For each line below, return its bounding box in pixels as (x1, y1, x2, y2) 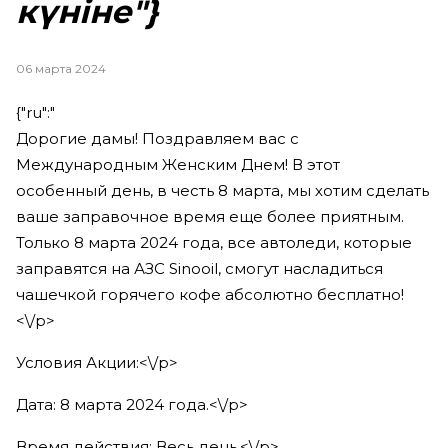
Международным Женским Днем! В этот (16, 155, 340, 174)
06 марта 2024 (16, 61, 106, 76)
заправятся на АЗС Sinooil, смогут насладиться (16, 259, 383, 278)
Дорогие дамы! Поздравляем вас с (16, 129, 299, 148)
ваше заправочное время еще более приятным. (16, 207, 404, 226)
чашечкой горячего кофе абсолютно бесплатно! (16, 285, 404, 304)
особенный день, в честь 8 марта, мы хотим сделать (16, 181, 429, 200)
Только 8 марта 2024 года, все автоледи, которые (16, 233, 412, 252)
